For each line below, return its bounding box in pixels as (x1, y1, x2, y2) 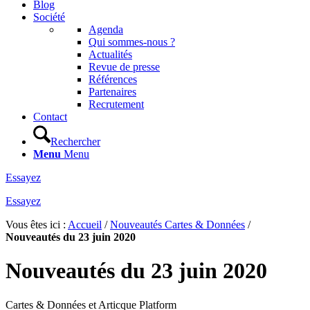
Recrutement (89, 98, 144, 110)
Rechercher (51, 135, 100, 147)
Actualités (89, 48, 132, 60)
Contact (33, 110, 67, 122)
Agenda (89, 23, 123, 35)
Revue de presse (89, 60, 160, 73)
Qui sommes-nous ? (89, 35, 175, 48)
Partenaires (89, 85, 136, 98)
